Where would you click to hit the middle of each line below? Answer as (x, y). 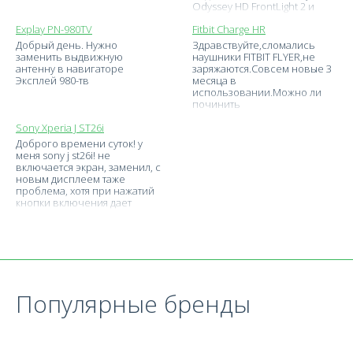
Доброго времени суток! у (79, 143)
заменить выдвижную (69, 57)
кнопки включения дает (74, 203)
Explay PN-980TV (54, 29)
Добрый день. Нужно (67, 45)
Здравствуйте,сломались (254, 45)
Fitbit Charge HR (229, 29)
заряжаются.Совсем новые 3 (262, 69)
